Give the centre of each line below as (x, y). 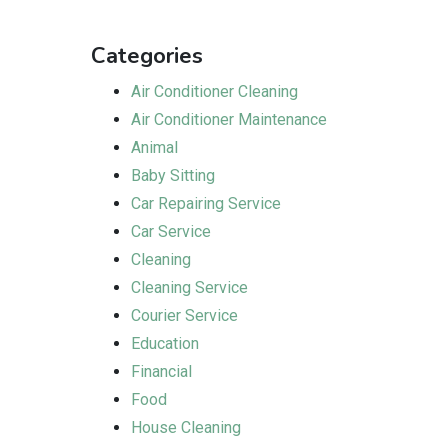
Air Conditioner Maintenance (229, 119)
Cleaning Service (189, 287)
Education (165, 343)
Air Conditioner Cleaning (214, 91)
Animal (154, 147)
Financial (161, 371)
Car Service (171, 231)
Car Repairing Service (206, 203)
